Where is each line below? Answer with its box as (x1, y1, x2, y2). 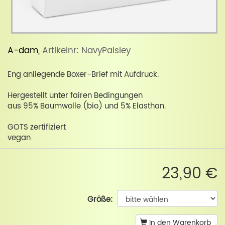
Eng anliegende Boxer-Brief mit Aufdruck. (8, 68, 159, 81)
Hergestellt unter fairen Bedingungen (8, 89, 143, 102)
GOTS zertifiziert (8, 121, 66, 134)
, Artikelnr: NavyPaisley (38, 44, 131, 58)
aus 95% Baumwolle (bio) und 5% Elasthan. (8, 100, 166, 113)
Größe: (87, 193, 113, 206)
